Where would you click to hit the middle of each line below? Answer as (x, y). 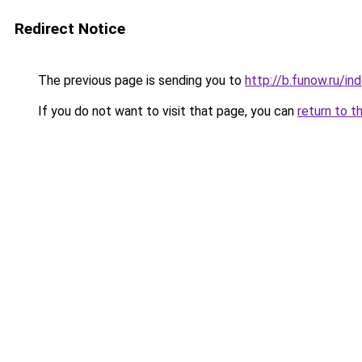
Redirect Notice (70, 29)
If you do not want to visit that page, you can (166, 111)
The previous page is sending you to (140, 80)
